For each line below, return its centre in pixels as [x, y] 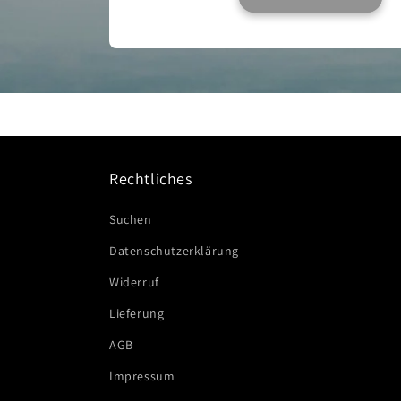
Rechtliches [151, 179]
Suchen [131, 220]
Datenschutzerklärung [174, 251]
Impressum [142, 376]
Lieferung [137, 314]
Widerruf [134, 282]
